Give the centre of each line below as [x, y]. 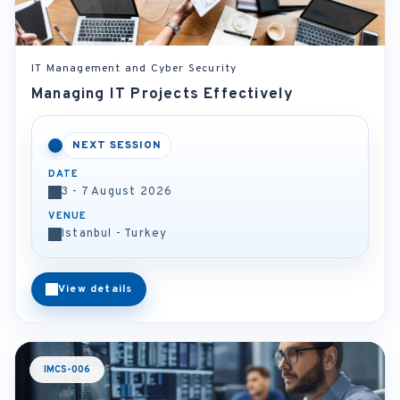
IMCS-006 [67, 370]
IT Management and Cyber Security [134, 69]
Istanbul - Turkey [115, 234]
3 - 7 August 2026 [117, 192]
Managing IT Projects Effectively [163, 95]
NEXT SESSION [117, 146]
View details [96, 289]
